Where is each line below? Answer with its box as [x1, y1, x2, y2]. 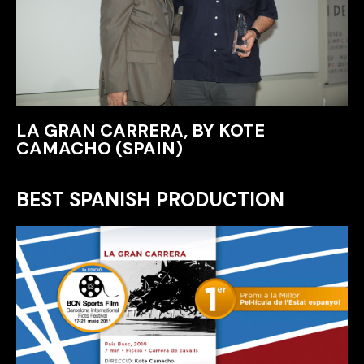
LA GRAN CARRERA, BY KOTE [16, 118, 265, 142]
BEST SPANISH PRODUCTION [16, 186, 284, 212]
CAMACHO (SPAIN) [16, 136, 183, 160]
